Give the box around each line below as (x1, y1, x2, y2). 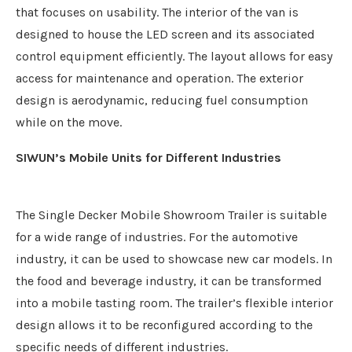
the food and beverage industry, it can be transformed (16, 273, 322, 288)
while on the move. (16, 115, 122, 130)
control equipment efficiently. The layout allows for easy (16, 49, 332, 64)
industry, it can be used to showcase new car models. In (16, 251, 332, 266)
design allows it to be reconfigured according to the (16, 317, 313, 332)
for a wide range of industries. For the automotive (16, 229, 298, 244)
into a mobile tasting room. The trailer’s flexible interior (16, 295, 333, 310)
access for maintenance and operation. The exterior (16, 71, 303, 86)
